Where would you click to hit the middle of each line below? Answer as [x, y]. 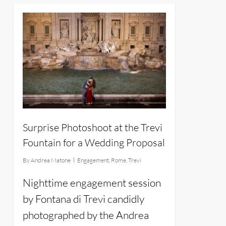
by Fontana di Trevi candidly [83, 199]
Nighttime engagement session [92, 182]
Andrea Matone [50, 160]
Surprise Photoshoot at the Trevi [92, 127]
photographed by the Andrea [86, 215]
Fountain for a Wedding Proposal [94, 142]
